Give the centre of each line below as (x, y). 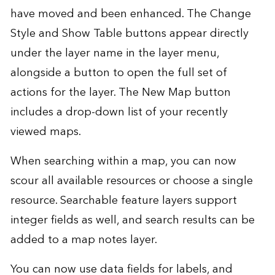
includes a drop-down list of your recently (119, 112)
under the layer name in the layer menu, (114, 53)
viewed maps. (45, 132)
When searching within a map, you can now (123, 161)
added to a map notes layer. (83, 240)
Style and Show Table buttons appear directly (129, 34)
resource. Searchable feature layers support (123, 201)
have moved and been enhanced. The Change (130, 14)
